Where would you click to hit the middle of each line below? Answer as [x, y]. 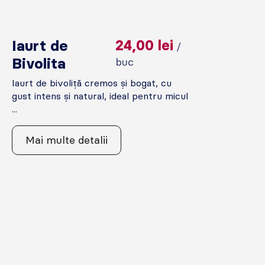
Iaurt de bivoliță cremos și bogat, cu [92, 83]
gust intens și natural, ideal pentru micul [100, 96]
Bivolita [39, 63]
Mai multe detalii [67, 140]
